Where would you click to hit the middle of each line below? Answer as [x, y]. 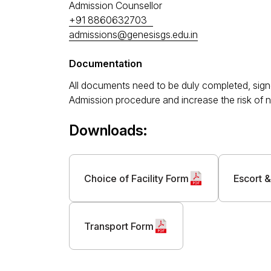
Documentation [106, 64]
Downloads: [108, 130]
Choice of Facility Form [136, 178]
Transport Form [119, 226]
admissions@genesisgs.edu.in [133, 34]
